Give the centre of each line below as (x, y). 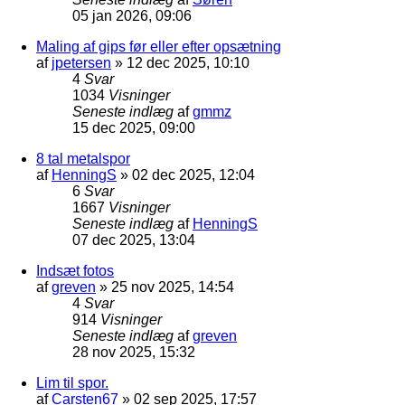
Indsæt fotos (75, 270)
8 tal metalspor (83, 158)
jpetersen (81, 62)
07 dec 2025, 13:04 (134, 240)
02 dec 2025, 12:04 (193, 174)
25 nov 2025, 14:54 (173, 287)
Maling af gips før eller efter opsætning (159, 46)
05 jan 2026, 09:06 (132, 15)
